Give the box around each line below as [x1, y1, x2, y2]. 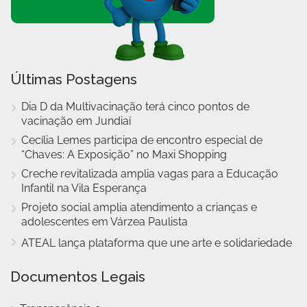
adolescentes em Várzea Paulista [21, 214, 188, 228]
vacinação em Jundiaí [21, 114, 131, 127]
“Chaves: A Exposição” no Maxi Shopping [21, 147, 227, 161]
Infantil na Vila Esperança [21, 181, 147, 195]
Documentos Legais [10, 267, 145, 285]
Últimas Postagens [10, 70, 137, 88]
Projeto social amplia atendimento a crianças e [21, 200, 257, 214]
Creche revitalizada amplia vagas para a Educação [21, 167, 278, 180]
